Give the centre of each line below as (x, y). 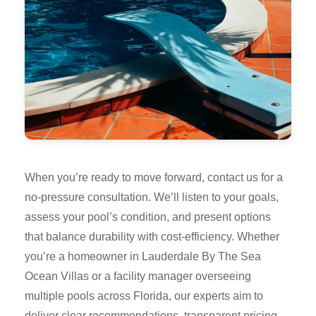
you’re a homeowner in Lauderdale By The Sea (143, 256)
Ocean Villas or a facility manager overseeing (138, 276)
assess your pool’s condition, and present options (148, 217)
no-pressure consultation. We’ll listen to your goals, (152, 197)
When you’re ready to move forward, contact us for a (154, 177)
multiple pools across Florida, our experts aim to (144, 296)
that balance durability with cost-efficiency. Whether (152, 236)
